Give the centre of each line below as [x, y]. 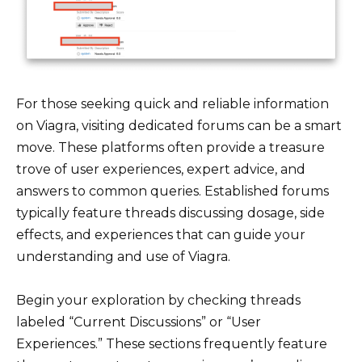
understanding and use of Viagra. [123, 256]
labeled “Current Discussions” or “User [139, 322]
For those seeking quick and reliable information [173, 103]
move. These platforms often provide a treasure [170, 147]
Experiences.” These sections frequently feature [172, 344]
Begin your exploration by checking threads [158, 301]
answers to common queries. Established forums [173, 191]
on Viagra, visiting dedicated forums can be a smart [179, 125]
